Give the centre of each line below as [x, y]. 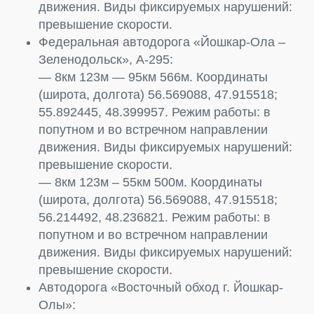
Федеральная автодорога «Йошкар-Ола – [162, 42]
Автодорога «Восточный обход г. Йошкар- [161, 287]
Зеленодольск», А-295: [106, 59]
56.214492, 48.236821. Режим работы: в [155, 217]
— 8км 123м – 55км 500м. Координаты [150, 182]
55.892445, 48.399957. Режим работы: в [155, 112]
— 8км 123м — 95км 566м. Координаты [153, 77]
